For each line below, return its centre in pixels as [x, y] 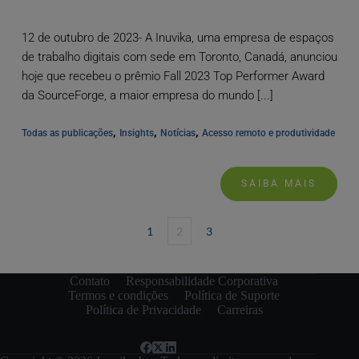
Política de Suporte [232, 296]
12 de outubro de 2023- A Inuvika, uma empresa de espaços [177, 38]
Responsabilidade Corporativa [202, 281]
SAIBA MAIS [279, 184]
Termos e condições [119, 296]
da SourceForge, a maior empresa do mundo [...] [147, 96]
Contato [90, 281]
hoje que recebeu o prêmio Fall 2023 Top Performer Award [173, 77]
